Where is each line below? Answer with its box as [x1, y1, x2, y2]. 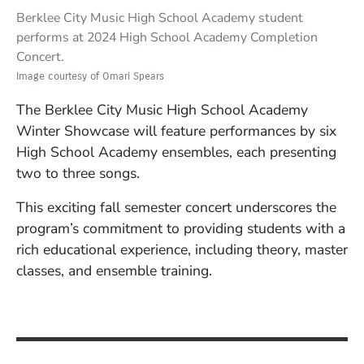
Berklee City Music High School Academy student [16, 9, 303, 28]
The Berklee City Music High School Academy [16, 100, 308, 120]
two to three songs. [16, 163, 144, 184]
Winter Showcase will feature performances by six [16, 121, 336, 141]
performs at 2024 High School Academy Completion [16, 28, 318, 47]
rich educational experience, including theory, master [16, 240, 348, 260]
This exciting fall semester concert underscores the [16, 197, 336, 218]
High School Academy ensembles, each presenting [16, 142, 336, 162]
